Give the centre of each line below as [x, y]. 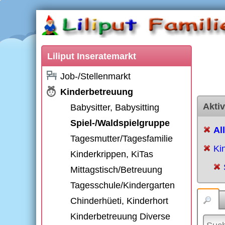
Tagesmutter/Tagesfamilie [122, 139]
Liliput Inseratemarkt [92, 56]
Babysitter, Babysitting [115, 107]
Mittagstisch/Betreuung [116, 170]
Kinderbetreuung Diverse [120, 216]
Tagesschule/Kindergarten [123, 185]
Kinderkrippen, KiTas [112, 154]
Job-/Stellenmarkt [95, 76]
